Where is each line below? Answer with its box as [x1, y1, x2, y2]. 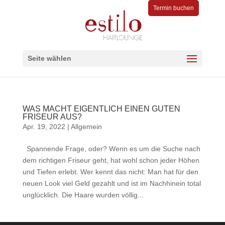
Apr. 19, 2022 [22, 123, 65, 131]
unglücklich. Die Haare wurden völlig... [22, 191, 144, 199]
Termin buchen [153, 5, 194, 12]
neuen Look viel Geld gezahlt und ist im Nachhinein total [22, 179, 201, 187]
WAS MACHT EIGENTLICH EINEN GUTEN [22, 104, 180, 113]
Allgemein [70, 123, 102, 131]
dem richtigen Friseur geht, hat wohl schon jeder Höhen [22, 156, 199, 164]
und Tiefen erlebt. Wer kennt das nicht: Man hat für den [22, 168, 198, 176]
